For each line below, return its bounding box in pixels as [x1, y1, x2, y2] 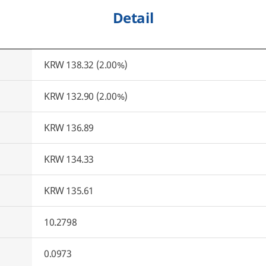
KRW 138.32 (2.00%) [44, 58, 128, 71]
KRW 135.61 [44, 184, 94, 197]
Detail [112, 8, 154, 27]
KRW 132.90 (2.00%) [44, 90, 128, 103]
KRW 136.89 [44, 121, 94, 134]
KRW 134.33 [44, 153, 94, 166]
